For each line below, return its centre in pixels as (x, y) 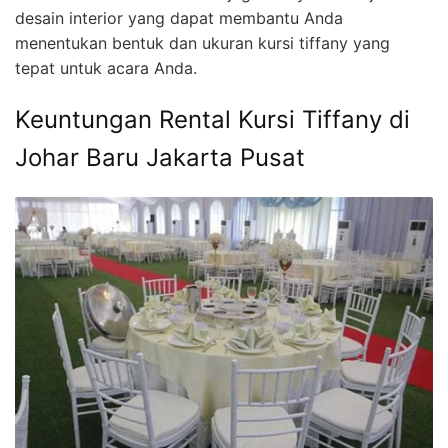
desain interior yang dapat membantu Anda (179, 17)
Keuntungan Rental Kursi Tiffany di (212, 119)
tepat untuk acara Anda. (106, 67)
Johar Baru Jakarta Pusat (160, 157)
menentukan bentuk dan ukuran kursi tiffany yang (202, 42)
